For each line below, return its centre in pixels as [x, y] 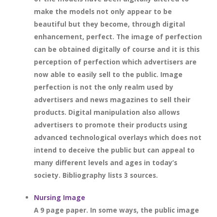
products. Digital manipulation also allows [107, 112]
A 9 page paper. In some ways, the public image [116, 210]
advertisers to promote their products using [111, 125]
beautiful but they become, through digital [109, 24]
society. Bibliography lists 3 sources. [96, 175]
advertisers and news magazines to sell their [112, 100]
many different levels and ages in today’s [106, 163]
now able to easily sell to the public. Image [108, 74]
